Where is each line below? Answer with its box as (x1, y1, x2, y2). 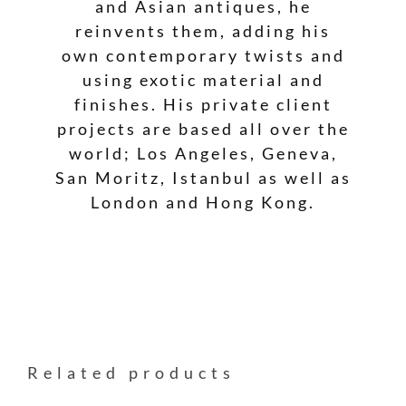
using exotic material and (82, 69, 324, 90)
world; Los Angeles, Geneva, (68, 142, 338, 163)
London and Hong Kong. (91, 191, 315, 212)
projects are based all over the (56, 118, 350, 139)
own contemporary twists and (61, 44, 345, 65)
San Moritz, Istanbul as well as (54, 167, 352, 188)
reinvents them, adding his (75, 20, 331, 41)
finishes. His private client (73, 93, 333, 114)
